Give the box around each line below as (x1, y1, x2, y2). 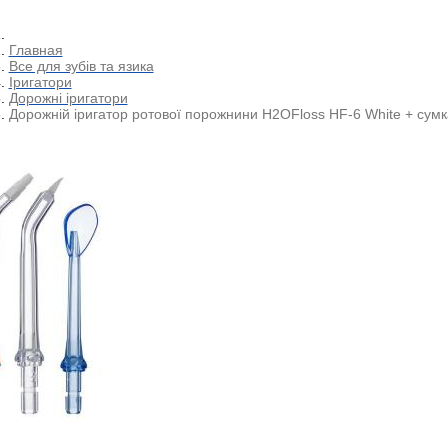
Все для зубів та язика (8, 57, 154, 74)
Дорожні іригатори (8, 89, 128, 106)
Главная (8, 41, 63, 58)
